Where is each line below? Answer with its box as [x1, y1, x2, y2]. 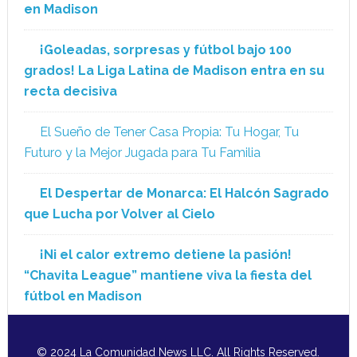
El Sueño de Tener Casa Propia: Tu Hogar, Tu [39, 124, 299, 140]
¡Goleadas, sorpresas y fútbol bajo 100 [39, 42, 292, 58]
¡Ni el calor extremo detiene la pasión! [39, 247, 292, 263]
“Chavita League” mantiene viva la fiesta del [23, 268, 312, 284]
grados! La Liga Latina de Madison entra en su [23, 63, 324, 79]
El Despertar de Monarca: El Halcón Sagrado [39, 186, 329, 202]
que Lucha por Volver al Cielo [23, 206, 215, 222]
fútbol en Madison [23, 288, 142, 304]
